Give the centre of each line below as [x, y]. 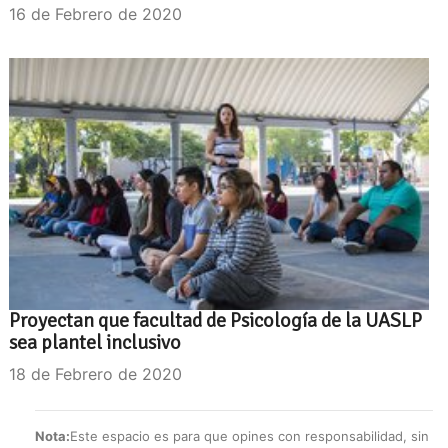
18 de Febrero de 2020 [95, 373]
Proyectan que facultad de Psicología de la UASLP [215, 320]
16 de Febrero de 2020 [95, 13]
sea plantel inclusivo [95, 342]
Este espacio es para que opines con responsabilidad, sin [249, 435]
